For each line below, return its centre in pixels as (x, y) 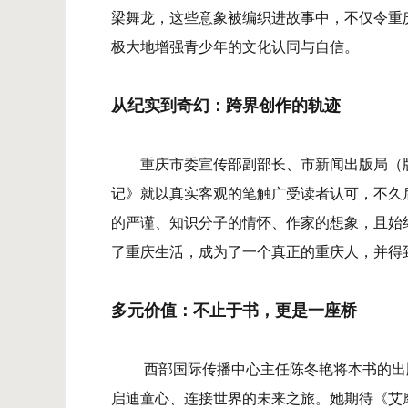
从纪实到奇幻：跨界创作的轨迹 (226, 105)
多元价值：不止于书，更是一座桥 (234, 310)
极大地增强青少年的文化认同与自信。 (235, 46)
